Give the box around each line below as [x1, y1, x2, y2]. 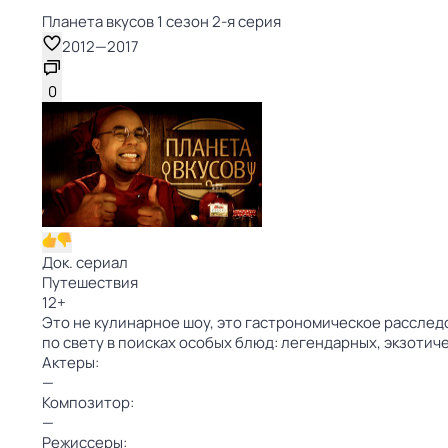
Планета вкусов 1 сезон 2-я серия [42, 11, 281, 32]
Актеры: [42, 352, 99, 373]
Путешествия [42, 272, 138, 293]
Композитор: [42, 392, 134, 413]
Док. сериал [42, 252, 128, 273]
